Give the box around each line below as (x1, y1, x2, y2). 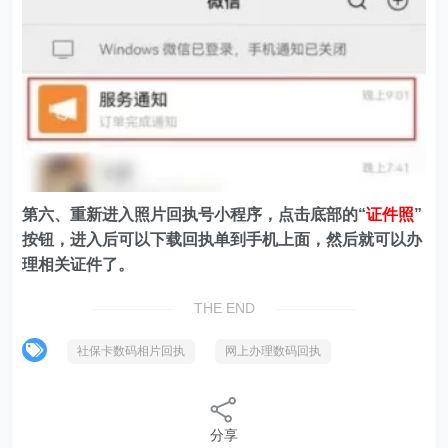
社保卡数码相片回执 (77, 344, 186, 359)
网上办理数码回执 (225, 344, 322, 359)
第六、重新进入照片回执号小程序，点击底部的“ (22, 206, 367, 224)
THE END (189, 300, 259, 317)
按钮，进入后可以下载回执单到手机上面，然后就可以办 (22, 231, 423, 249)
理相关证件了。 (22, 256, 135, 274)
